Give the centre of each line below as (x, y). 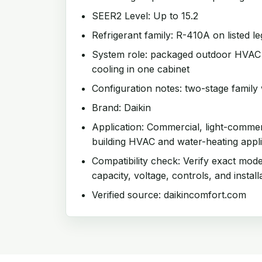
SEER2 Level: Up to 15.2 (145, 16)
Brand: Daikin (121, 108)
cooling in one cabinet (141, 69)
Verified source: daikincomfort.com (169, 195)
